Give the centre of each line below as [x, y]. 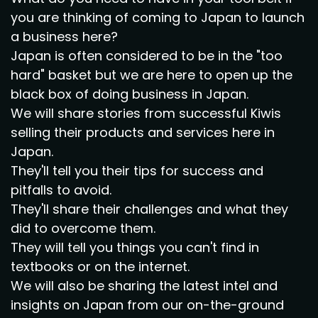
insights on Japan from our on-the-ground [147, 305]
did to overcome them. [83, 228]
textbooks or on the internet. [100, 267]
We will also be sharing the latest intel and [144, 286]
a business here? [64, 37]
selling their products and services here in [143, 132]
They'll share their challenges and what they [149, 209]
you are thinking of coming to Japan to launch [158, 17]
